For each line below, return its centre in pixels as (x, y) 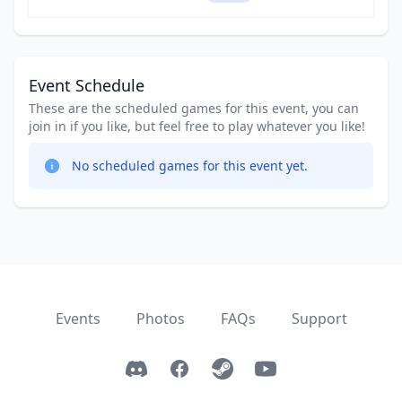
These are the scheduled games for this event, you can (194, 108)
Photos (160, 319)
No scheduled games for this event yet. (190, 166)
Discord (151, 368)
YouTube (283, 368)
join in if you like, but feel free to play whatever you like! (197, 126)
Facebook (201, 368)
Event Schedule (87, 85)
